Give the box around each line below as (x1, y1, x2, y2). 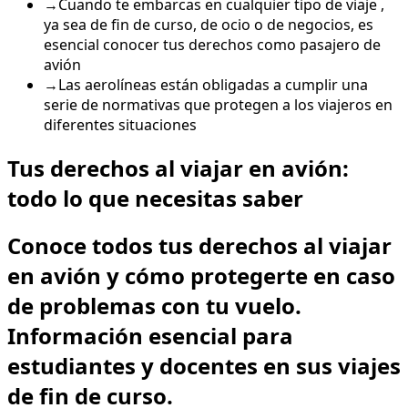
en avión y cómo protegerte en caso (7, 260, 395, 291)
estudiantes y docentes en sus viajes (7, 351, 401, 382)
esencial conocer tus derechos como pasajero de (44, 34, 381, 55)
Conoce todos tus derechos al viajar (7, 230, 392, 261)
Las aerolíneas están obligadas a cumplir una (58, 74, 368, 95)
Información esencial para (7, 321, 293, 352)
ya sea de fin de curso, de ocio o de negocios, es (44, 14, 373, 35)
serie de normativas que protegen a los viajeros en (44, 94, 393, 115)
